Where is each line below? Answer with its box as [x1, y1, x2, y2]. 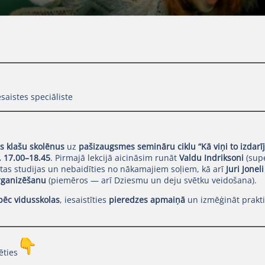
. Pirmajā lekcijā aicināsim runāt [50, 151, 179, 163]
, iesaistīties [59, 193, 109, 205]
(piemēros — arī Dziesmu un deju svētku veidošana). [46, 174, 259, 186]
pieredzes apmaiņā [108, 193, 185, 205]
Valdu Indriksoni [179, 151, 244, 163]
